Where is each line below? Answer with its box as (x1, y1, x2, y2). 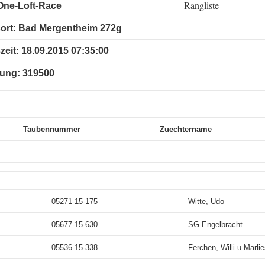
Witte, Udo (188, 197, 224, 206)
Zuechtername (160, 125, 212, 134)
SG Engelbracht (188, 220, 243, 229)
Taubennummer (23, 125, 80, 134)
